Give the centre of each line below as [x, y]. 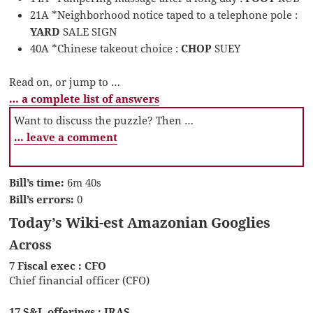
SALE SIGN [90, 32]
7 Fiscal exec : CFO [58, 266]
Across [31, 245]
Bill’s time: [37, 183]
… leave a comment [66, 137]
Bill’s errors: [42, 199]
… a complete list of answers [85, 99]
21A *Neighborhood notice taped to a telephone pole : [164, 15]
